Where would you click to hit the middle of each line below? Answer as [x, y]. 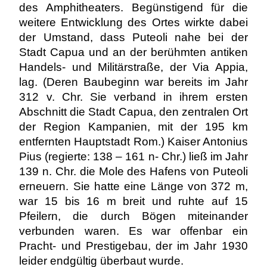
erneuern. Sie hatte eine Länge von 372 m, [133, 186]
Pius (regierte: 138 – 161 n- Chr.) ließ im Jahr [133, 156]
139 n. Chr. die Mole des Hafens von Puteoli [133, 171]
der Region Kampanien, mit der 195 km [133, 127]
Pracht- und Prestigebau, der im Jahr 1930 [133, 246]
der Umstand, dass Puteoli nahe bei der [133, 37]
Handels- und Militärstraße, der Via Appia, [133, 67]
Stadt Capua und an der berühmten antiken [133, 52]
